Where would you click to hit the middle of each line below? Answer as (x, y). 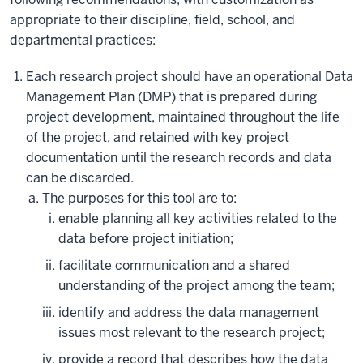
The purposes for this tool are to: (139, 198)
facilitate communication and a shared (174, 265)
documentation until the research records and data (179, 158)
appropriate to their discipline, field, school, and (152, 20)
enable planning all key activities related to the (198, 218)
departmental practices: (83, 40)
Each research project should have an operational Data (190, 77)
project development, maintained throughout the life (183, 117)
